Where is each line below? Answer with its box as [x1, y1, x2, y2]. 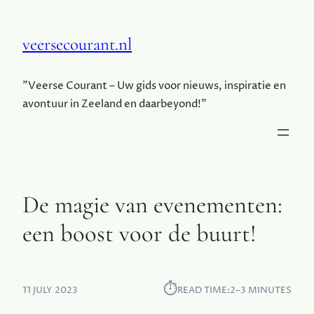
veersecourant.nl [22, 33, 132, 55]
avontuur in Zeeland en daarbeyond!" [22, 96, 207, 111]
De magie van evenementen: [22, 189, 282, 219]
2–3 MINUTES [230, 284, 292, 296]
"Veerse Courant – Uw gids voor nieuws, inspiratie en [22, 78, 286, 93]
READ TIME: [177, 284, 230, 296]
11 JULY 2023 [22, 284, 78, 296]
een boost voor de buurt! [22, 218, 257, 248]
